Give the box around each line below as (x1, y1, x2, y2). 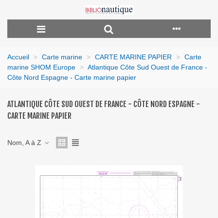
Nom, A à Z (7, 138, 43, 146)
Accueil (7, 53, 29, 61)
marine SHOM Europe (7, 63, 75, 71)
